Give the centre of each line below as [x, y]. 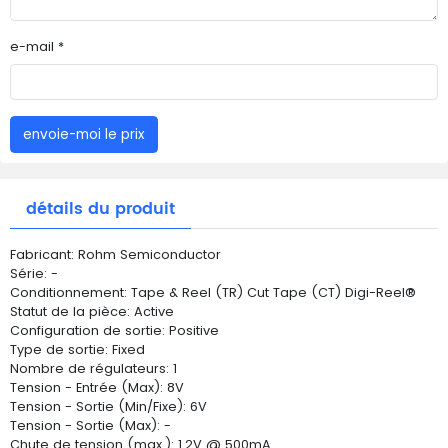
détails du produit [100, 209]
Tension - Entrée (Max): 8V [97, 388]
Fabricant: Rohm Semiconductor [115, 255]
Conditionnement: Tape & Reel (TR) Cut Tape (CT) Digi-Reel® [213, 293]
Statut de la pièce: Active [92, 312]
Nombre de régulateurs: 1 [93, 369]
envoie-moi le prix [84, 134]
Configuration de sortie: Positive [114, 331]
